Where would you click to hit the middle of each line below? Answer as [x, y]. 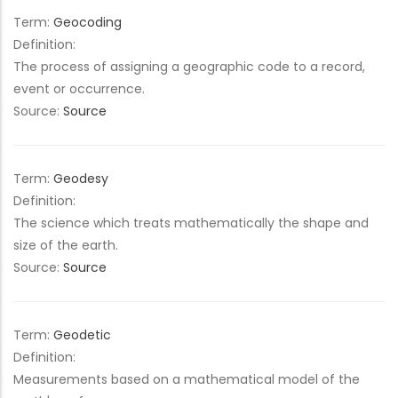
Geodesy [81, 179]
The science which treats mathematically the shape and [191, 223]
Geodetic [82, 335]
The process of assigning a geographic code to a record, [189, 67]
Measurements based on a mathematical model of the [187, 379]
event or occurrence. [79, 89]
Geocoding [88, 22]
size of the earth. [66, 245]
